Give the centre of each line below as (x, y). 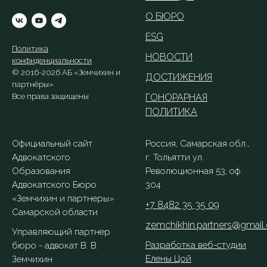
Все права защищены (50, 96)
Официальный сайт (52, 144)
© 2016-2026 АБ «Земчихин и (66, 72)
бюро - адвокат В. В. (55, 246)
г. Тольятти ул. (175, 158)
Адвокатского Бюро (54, 185)
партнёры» (33, 84)
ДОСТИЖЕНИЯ (179, 77)
